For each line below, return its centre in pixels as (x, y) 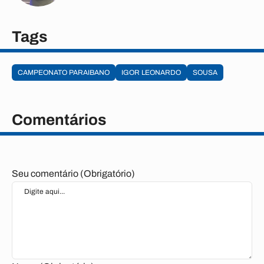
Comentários (59, 120)
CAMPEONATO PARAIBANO (64, 72)
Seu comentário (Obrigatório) (73, 174)
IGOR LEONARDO (151, 72)
